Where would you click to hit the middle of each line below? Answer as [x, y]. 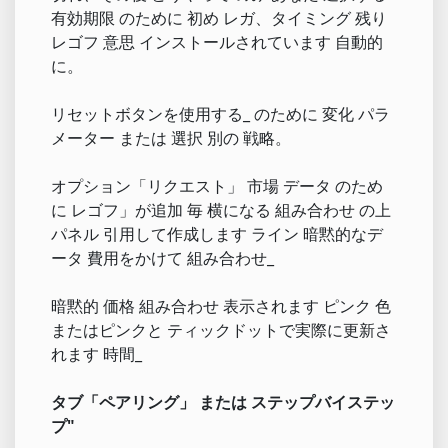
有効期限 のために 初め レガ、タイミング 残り [219, 17]
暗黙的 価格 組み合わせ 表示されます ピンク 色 [221, 305]
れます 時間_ [96, 353]
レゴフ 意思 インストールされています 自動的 [217, 41]
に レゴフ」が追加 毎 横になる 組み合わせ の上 [221, 209]
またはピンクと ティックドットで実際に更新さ [221, 329]
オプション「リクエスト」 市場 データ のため [217, 185]
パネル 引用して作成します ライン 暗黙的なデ [217, 233]
